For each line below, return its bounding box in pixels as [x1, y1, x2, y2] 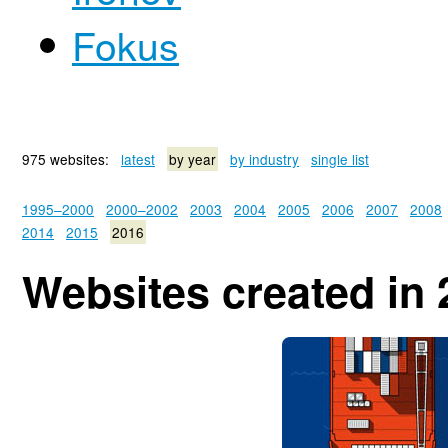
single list [311, 148, 369, 169]
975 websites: [22, 148, 121, 169]
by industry [230, 148, 299, 169]
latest [121, 148, 155, 169]
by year [169, 148, 216, 169]
